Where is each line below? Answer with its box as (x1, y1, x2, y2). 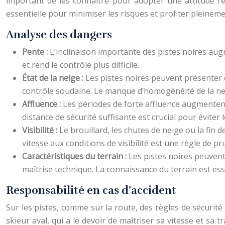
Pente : (22, 46, 50, 57)
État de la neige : (22, 72, 85, 83)
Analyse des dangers (6, 28, 112, 41)
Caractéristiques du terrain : (22, 151, 129, 162)
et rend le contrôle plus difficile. (22, 59, 139, 70)
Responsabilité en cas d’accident (6, 183, 176, 197)
